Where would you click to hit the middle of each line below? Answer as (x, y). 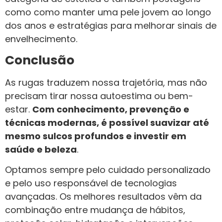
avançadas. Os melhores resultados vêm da (103, 197)
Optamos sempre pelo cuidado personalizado (108, 170)
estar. (19, 109)
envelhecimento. (41, 39)
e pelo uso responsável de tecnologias (91, 183)
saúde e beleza (41, 149)
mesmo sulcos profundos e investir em (96, 136)
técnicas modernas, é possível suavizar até (107, 122)
